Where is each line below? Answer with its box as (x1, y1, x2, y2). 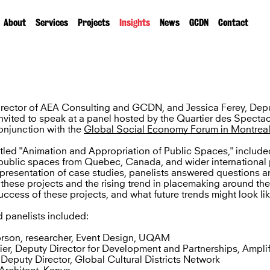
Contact (218, 17, 248, 28)
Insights (119, 17, 150, 28)
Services (35, 17, 68, 28)
